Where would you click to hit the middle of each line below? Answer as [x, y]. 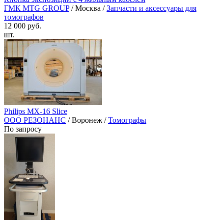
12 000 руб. [23, 26]
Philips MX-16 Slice [36, 111]
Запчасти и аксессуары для [151, 8]
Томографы [127, 120]
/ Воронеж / [87, 120]
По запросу [23, 129]
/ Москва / [88, 8]
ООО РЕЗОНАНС [35, 120]
